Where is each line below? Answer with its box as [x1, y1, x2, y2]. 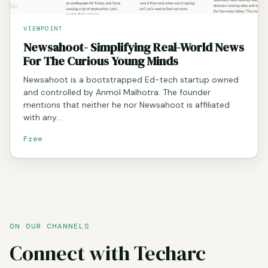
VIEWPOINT [23, 24, 63, 32]
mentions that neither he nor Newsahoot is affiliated [23, 99, 230, 110]
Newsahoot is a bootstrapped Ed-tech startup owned [23, 74, 239, 85]
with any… [23, 111, 62, 123]
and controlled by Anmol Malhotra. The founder [23, 86, 211, 98]
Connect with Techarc [10, 239, 206, 267]
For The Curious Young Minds [23, 52, 178, 69]
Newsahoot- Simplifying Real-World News [23, 38, 244, 56]
